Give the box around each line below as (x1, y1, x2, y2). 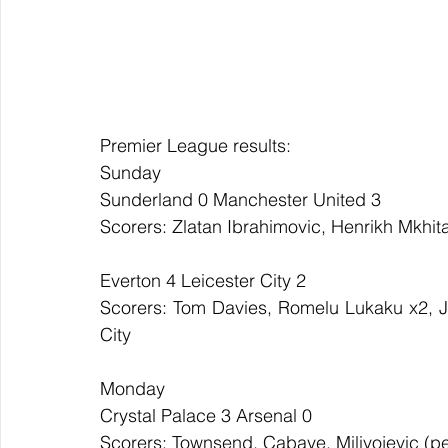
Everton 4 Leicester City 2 (100, 269, 306, 293)
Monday (100, 377, 165, 401)
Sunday (100, 161, 161, 185)
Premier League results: (100, 134, 291, 158)
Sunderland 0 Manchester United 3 (100, 188, 381, 212)
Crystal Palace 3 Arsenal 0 (100, 404, 312, 428)
